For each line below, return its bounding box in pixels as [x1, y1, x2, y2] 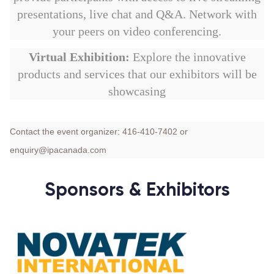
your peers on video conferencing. [53, 24, 221, 38]
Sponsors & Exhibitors [44, 178, 230, 201]
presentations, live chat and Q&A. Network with [17, 7, 257, 21]
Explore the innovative [129, 50, 246, 64]
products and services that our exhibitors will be [17, 67, 257, 81]
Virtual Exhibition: [28, 50, 130, 64]
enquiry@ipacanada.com [10, 144, 106, 155]
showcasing [108, 84, 166, 98]
